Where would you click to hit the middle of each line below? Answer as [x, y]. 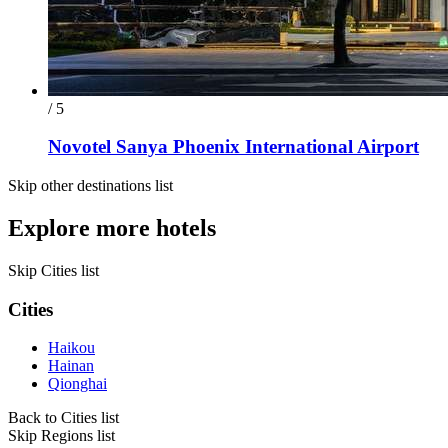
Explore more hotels [112, 227]
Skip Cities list [53, 270]
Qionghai [77, 384]
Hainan [71, 366]
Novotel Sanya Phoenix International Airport [233, 147]
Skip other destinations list [90, 186]
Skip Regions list [61, 436]
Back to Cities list [63, 418]
